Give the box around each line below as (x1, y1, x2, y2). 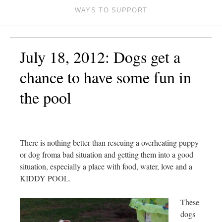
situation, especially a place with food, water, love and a (20, 161, 192, 172)
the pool (20, 87, 71, 109)
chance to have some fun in (20, 66, 191, 88)
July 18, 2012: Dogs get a (20, 46, 180, 68)
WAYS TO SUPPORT (74, 6, 148, 14)
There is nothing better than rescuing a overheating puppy (20, 137, 199, 148)
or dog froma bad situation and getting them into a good (20, 149, 193, 160)
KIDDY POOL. (20, 173, 71, 184)
